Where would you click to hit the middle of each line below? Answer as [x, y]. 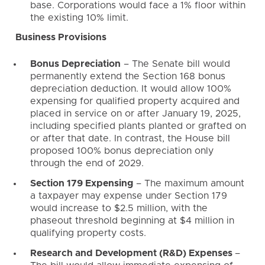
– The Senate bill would [175, 64]
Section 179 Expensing [81, 184]
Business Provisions [61, 38]
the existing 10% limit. [79, 17]
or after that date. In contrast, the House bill [130, 139]
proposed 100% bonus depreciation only [122, 151]
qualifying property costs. [88, 233]
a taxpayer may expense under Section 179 [128, 196]
